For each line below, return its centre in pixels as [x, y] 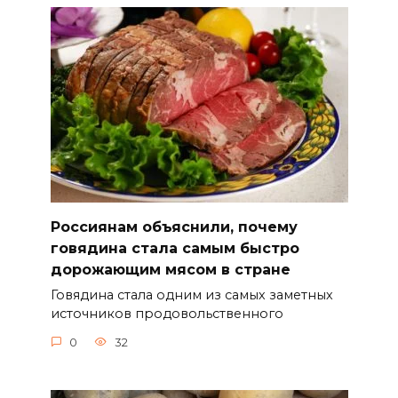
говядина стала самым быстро [175, 248]
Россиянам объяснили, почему [174, 227]
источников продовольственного [167, 314]
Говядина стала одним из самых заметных [191, 295]
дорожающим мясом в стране [170, 269]
